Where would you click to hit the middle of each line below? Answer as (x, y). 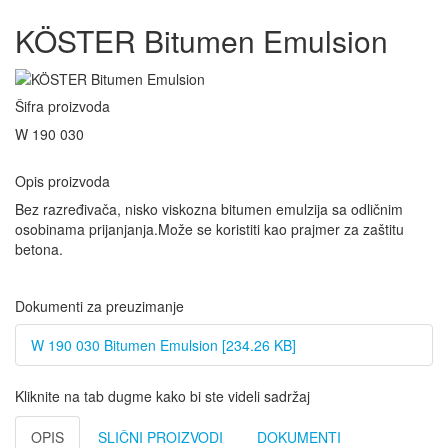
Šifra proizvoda (62, 106)
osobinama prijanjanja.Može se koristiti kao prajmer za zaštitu (209, 229)
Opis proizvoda (62, 181)
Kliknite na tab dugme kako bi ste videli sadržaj (162, 396)
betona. (39, 249)
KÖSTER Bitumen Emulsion (201, 40)
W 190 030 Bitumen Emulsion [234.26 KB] (163, 345)
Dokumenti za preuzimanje (99, 306)
